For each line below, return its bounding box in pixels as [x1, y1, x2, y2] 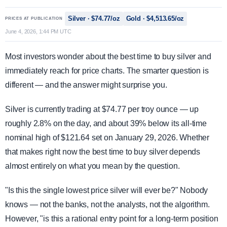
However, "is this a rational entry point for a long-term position [5, 214, 218, 223]
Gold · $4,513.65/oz [126, 15, 184, 22]
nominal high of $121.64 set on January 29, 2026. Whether [5, 133, 210, 142]
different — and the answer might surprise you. [5, 81, 167, 89]
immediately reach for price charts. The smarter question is [5, 66, 209, 75]
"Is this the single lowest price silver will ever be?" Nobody [5, 186, 208, 195]
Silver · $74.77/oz [67, 15, 120, 22]
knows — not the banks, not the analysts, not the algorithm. [5, 200, 210, 209]
